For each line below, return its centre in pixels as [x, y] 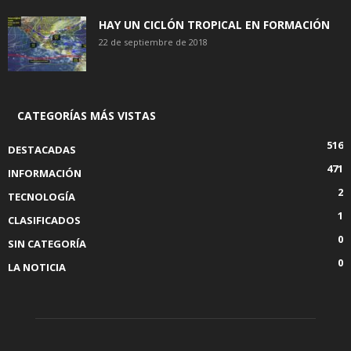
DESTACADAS [42, 150]
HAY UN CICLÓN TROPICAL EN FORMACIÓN [214, 25]
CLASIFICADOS [44, 221]
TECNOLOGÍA [42, 197]
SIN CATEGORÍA [47, 244]
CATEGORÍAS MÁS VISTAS [87, 116]
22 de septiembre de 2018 [153, 42]
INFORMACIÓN [45, 174]
